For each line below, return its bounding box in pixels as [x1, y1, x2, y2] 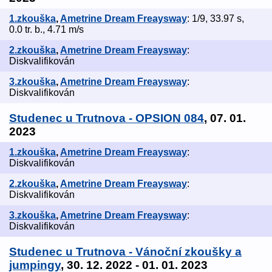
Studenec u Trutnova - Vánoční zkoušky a [9, 245, 242, 259]
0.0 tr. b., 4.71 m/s [9, 24, 84, 35]
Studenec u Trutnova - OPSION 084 [9, 112, 204, 125]
